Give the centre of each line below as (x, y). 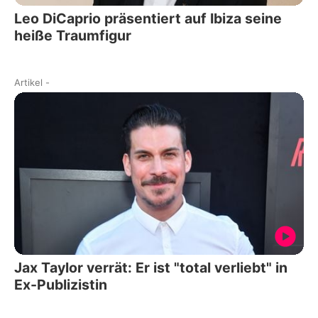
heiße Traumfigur (73, 35)
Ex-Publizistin (61, 285)
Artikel (28, 82)
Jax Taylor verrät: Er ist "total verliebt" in (151, 268)
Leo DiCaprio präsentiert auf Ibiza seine (148, 18)
